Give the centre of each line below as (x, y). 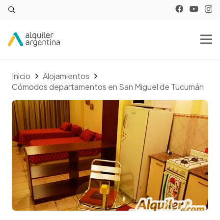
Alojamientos (66, 76)
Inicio (21, 76)
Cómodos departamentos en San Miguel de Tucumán (108, 87)
